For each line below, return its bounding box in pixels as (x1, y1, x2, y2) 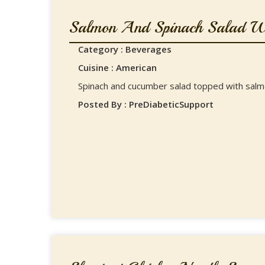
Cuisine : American (78, 62, 157, 73)
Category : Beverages (78, 43, 172, 55)
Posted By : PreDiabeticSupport (78, 98, 214, 110)
